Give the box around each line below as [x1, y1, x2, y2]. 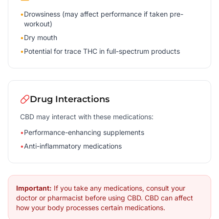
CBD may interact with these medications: [20, 112, 153, 121]
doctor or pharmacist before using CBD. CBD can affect [16, 194, 193, 202]
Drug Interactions [30, 94, 109, 105]
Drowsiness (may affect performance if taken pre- [24, 10, 183, 18]
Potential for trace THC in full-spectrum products [24, 47, 180, 55]
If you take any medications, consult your [52, 184, 185, 192]
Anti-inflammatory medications [24, 142, 122, 150]
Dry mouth [24, 33, 57, 42]
